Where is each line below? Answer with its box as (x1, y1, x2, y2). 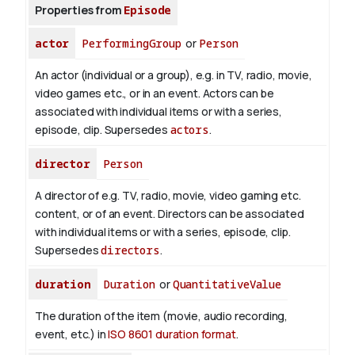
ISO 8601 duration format (108, 326, 236, 342)
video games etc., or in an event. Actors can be (35, 86, 274, 101)
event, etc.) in (35, 326, 109, 342)
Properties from (35, 2, 124, 18)
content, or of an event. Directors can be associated (35, 206, 304, 222)
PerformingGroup (82, 36, 181, 52)
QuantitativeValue (172, 277, 281, 292)
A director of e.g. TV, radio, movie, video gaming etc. (35, 188, 301, 204)
